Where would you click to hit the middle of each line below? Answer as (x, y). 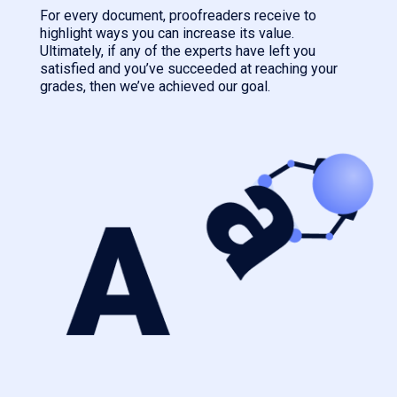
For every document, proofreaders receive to (178, 16)
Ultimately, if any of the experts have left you (178, 51)
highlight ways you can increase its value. (167, 34)
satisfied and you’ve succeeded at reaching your (189, 69)
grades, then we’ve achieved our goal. (155, 87)
